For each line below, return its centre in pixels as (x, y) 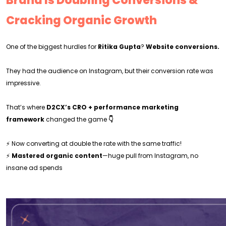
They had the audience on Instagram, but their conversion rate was (110, 71)
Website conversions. (183, 47)
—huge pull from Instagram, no (150, 156)
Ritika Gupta (119, 47)
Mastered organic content (57, 156)
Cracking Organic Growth (81, 20)
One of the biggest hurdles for (52, 47)
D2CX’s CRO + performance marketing (112, 107)
